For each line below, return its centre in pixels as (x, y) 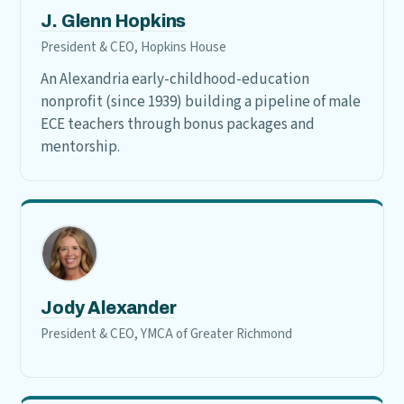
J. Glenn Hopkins (114, 21)
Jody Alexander (109, 308)
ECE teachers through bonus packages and (178, 124)
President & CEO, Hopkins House (134, 47)
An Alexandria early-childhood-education (175, 79)
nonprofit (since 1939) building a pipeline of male (201, 102)
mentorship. (81, 147)
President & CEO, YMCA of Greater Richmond (167, 334)
